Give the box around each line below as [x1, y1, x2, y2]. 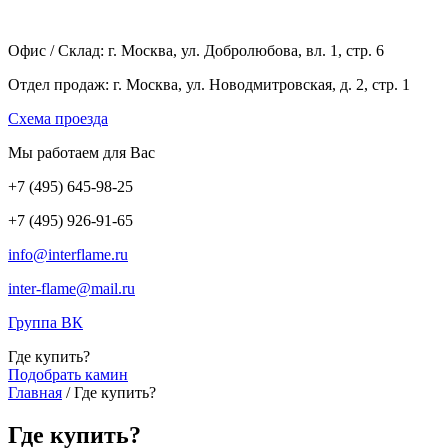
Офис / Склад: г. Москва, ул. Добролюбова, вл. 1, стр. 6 [8, 42, 384, 59]
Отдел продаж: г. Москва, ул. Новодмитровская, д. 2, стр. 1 [8, 76, 410, 93]
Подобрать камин [8, 366, 128, 383]
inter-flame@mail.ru [8, 280, 135, 297]
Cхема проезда [8, 110, 108, 127]
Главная [8, 384, 62, 401]
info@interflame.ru [8, 246, 128, 263]
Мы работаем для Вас [8, 144, 155, 161]
